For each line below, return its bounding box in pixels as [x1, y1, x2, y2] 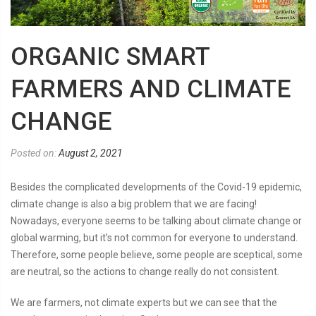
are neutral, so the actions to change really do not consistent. [11, 265, 279, 277]
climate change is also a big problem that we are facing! [11, 197, 257, 209]
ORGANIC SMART [11, 42, 209, 71]
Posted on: [11, 147, 59, 159]
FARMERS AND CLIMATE [11, 74, 291, 104]
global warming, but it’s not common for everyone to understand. [11, 231, 298, 243]
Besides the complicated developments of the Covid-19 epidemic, [11, 181, 302, 193]
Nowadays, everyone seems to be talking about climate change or [11, 214, 302, 226]
